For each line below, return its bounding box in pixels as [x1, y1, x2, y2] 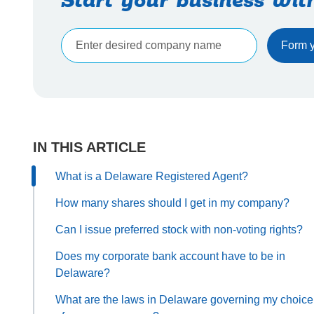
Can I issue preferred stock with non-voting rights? [55, 223, 303, 235]
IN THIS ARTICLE [33, 139, 146, 155]
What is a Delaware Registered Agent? [55, 170, 248, 182]
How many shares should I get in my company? [55, 196, 289, 209]
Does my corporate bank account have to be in [55, 250, 285, 262]
